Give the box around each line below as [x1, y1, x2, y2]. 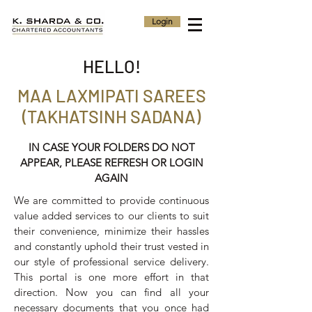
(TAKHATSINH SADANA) [22, 106, 201, 127]
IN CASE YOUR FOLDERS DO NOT [28, 141, 195, 154]
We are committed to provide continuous [14, 194, 209, 207]
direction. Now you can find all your [14, 286, 209, 299]
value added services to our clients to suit [14, 209, 209, 222]
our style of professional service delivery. [14, 255, 209, 268]
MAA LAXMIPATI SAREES [17, 85, 206, 106]
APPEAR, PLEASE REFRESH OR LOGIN [19, 156, 203, 169]
